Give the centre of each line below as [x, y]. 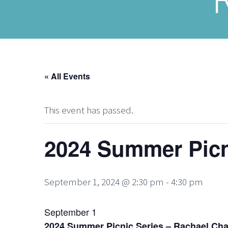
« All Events [67, 76]
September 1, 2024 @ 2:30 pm [104, 182]
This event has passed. [89, 110]
